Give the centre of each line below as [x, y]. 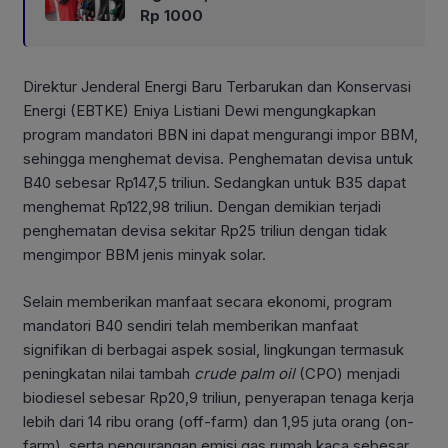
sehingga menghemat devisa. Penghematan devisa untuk [218, 159]
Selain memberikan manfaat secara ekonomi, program [207, 301]
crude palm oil [246, 373]
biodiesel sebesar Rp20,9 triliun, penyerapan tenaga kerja [218, 397]
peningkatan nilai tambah [108, 373]
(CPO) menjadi [349, 373]
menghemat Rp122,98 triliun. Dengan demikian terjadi [202, 207]
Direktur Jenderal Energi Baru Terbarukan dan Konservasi [217, 87]
